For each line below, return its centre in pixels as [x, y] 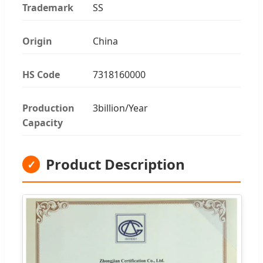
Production [48, 108]
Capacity [43, 122]
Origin [37, 41]
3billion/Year [120, 108]
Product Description [115, 164]
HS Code [41, 74]
